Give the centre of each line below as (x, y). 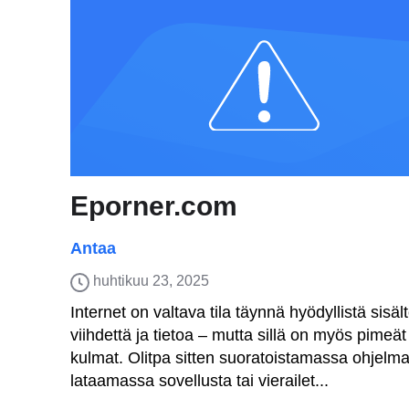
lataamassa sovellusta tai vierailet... (199, 381)
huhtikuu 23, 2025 (151, 281)
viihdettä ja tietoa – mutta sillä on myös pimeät (238, 335)
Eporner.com (154, 206)
